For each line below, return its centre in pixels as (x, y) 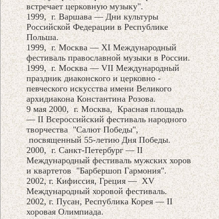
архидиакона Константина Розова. (91, 99)
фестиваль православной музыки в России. (109, 57)
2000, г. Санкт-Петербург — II (85, 150)
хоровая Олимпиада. (65, 211)
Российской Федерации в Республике (98, 27)
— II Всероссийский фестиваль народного (107, 119)
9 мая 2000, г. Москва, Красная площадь (105, 109)
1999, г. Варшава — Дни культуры (93, 16)
